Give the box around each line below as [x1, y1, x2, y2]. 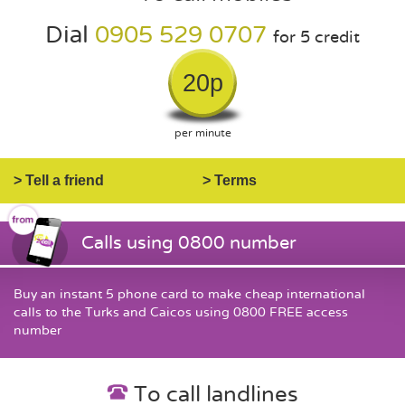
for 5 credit [273, 27, 360, 47]
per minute [174, 127, 231, 139]
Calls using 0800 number [81, 232, 297, 253]
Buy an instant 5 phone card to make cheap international [14, 287, 365, 302]
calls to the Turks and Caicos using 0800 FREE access [14, 305, 348, 320]
